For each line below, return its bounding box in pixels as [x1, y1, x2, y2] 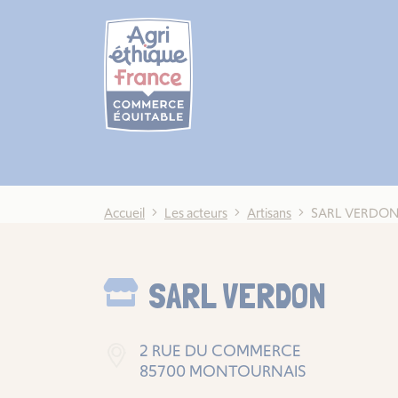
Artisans [247, 203, 291, 223]
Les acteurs [164, 203, 227, 223]
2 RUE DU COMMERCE [139, 339, 301, 362]
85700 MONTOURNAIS [139, 360, 306, 383]
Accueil [104, 203, 145, 223]
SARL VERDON [148, 275, 326, 318]
